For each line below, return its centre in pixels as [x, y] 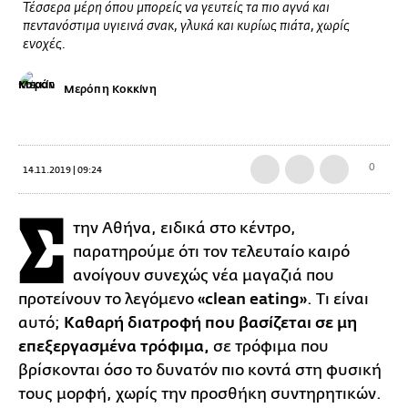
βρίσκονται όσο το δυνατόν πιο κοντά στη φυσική [200, 370]
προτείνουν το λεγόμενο [108, 299]
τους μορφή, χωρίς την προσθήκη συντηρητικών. [200, 393]
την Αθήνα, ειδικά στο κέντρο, [184, 228]
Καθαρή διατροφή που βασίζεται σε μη [210, 323]
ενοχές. [44, 45]
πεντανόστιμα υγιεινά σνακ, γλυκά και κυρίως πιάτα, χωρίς [186, 26]
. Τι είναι [338, 299]
